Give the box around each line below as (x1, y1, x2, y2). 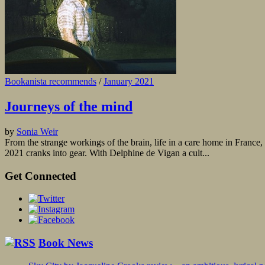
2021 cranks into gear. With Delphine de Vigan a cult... (5, 148, 209, 158)
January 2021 (104, 76, 154, 87)
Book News (38, 237, 93, 250)
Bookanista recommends (5, 76, 96, 87)
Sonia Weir (17, 127, 58, 137)
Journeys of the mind (5, 99, 132, 115)
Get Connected (5, 169, 76, 182)
